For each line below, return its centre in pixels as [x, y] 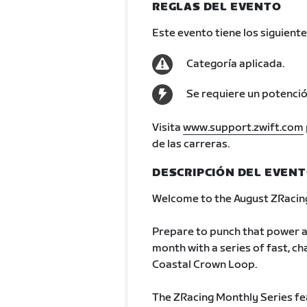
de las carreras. [191, 144]
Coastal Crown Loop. [204, 265]
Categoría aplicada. [235, 64]
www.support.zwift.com [243, 128]
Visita [167, 128]
